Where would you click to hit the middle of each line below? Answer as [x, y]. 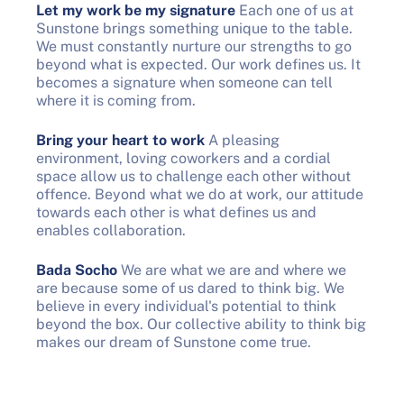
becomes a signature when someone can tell [184, 82]
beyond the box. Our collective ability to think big [201, 324]
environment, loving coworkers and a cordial [184, 158]
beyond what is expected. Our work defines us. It [198, 64]
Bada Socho [77, 270]
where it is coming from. [116, 100]
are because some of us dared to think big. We [190, 288]
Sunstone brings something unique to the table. [194, 28]
